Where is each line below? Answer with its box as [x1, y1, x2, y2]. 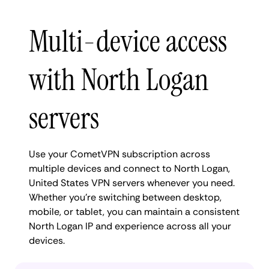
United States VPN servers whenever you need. [29, 176, 235, 189]
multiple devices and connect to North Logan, [29, 162, 230, 175]
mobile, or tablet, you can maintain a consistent [29, 205, 240, 218]
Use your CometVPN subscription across [29, 147, 210, 160]
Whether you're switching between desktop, [29, 190, 222, 204]
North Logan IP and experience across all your [29, 219, 231, 232]
